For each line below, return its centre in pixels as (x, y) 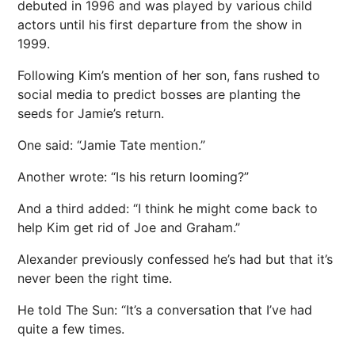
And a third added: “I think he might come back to (168, 208)
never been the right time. (95, 278)
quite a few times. (71, 328)
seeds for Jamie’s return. (91, 113)
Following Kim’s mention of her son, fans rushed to (169, 75)
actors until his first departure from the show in (160, 24)
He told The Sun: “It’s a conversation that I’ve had (165, 309)
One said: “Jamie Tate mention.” (111, 145)
